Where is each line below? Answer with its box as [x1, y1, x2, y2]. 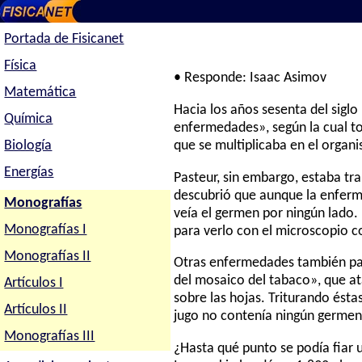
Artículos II [4, 302, 68, 317]
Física [4, 58, 37, 73]
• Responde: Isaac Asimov [174, 71, 327, 86]
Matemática [4, 85, 77, 99]
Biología [4, 138, 53, 153]
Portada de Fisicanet [4, 32, 124, 47]
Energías [4, 165, 54, 179]
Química [4, 112, 53, 126]
